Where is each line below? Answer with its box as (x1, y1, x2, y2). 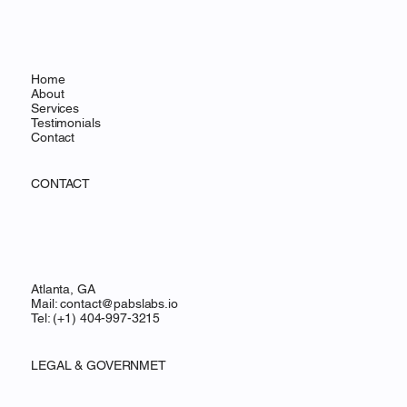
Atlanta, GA (31, 300, 95, 315)
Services (31, 119, 80, 134)
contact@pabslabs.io (60, 314, 178, 330)
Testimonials (31, 134, 101, 149)
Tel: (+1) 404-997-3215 (31, 329, 161, 344)
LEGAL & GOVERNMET (31, 376, 166, 392)
